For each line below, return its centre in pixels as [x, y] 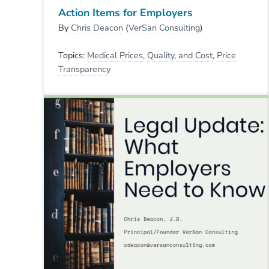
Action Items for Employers [125, 13]
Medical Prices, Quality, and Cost [150, 56]
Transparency [84, 69]
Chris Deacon [97, 28]
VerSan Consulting [164, 28]
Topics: [73, 56]
